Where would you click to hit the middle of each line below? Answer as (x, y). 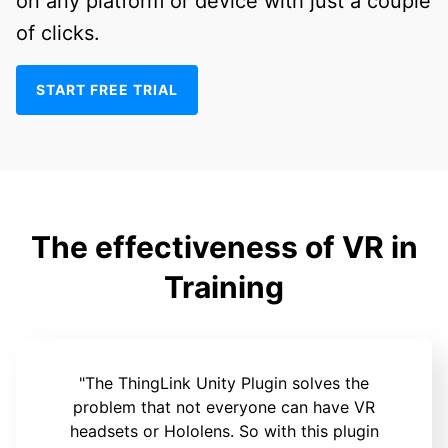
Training (224, 286)
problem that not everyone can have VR (224, 406)
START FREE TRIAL (107, 90)
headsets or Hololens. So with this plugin (224, 430)
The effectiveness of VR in (224, 246)
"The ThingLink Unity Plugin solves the (224, 382)
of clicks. (58, 32)
